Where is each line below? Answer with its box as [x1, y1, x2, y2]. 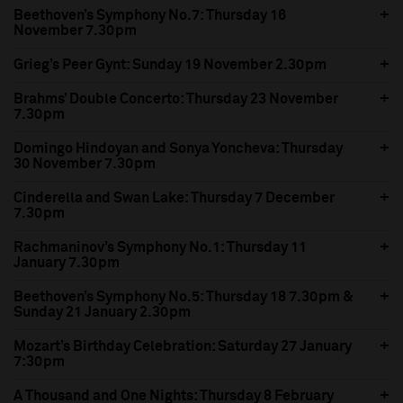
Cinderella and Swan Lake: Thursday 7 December [13, 191, 335, 206]
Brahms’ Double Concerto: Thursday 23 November [13, 92, 338, 107]
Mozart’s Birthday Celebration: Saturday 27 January [13, 339, 352, 354]
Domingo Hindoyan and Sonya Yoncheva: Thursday [13, 141, 343, 157]
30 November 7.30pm [13, 157, 156, 172]
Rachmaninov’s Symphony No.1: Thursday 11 [13, 240, 307, 255]
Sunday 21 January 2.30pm [13, 305, 191, 320]
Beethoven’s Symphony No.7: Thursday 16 [13, 8, 286, 23]
